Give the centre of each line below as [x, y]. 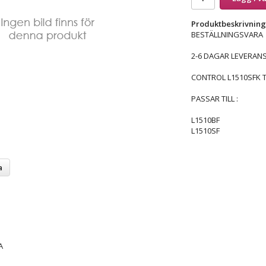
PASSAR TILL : [214, 98]
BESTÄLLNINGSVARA [227, 34]
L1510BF [205, 120]
